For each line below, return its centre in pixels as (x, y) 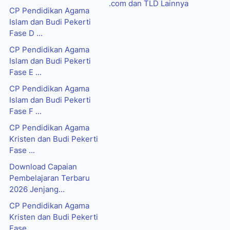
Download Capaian (43, 167)
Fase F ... (25, 112)
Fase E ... (25, 73)
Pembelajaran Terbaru (50, 178)
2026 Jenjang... (37, 190)
